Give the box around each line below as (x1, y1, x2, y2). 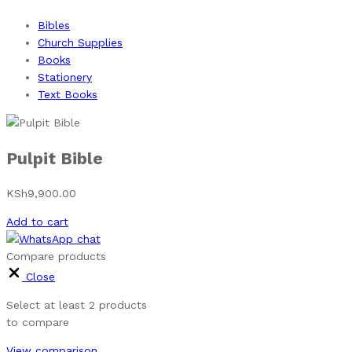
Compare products (6, 250, 106, 262)
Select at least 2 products (6, 299, 147, 311)
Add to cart (6, 215, 68, 228)
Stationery (38, 71, 92, 84)
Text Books (38, 88, 97, 101)
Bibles (38, 19, 70, 32)
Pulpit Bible (6, 148, 103, 168)
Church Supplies (38, 36, 123, 49)
